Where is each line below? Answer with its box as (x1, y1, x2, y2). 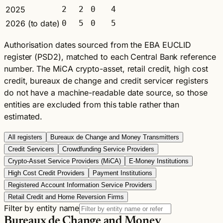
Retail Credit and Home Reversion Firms (8, 193, 124, 201)
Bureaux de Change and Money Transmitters (50, 133, 179, 141)
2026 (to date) (5, 18, 60, 28)
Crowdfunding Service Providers (62, 145, 154, 153)
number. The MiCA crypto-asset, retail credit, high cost (4, 63, 208, 74)
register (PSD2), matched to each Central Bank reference (4, 51, 216, 62)
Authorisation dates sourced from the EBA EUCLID (4, 39, 192, 50)
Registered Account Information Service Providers (8, 181, 152, 189)
